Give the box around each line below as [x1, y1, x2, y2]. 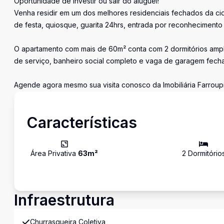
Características [26, 113, 137, 131]
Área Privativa [30, 149, 78, 157]
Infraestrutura [14, 191, 114, 209]
